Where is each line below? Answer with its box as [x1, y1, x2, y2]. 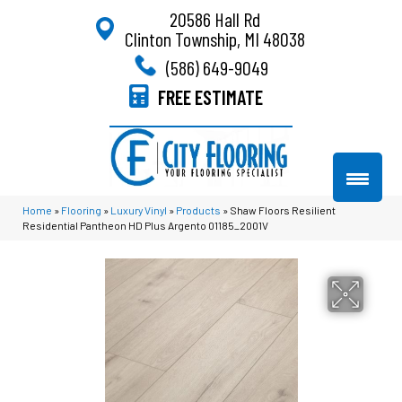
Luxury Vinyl [110, 203, 167, 216]
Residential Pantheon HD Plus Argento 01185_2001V [22, 218, 268, 232]
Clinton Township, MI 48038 [124, 27, 305, 50]
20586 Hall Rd [169, 7, 260, 31]
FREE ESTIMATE [158, 84, 263, 109]
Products [176, 203, 221, 216]
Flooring [61, 203, 101, 216]
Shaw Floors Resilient [230, 203, 336, 216]
